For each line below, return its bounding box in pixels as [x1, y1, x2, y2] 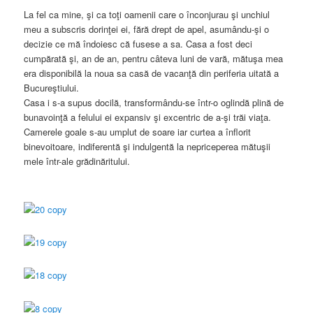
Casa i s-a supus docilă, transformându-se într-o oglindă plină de [24, 96, 284, 110]
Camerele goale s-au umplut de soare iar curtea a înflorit [24, 125, 252, 139]
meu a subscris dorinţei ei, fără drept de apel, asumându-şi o [24, 22, 270, 36]
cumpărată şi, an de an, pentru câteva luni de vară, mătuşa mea [24, 52, 284, 66]
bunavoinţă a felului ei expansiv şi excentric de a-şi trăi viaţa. [24, 110, 272, 124]
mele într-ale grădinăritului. [24, 154, 131, 168]
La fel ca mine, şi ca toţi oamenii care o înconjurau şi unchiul [24, 8, 270, 22]
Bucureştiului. [24, 81, 80, 95]
